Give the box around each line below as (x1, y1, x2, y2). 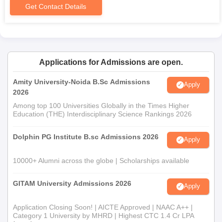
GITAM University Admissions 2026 (13, 179, 131, 187)
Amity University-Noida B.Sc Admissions (13, 77, 150, 86)
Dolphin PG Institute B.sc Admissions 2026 (13, 132, 159, 141)
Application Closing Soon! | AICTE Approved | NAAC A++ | (13, 203, 193, 211)
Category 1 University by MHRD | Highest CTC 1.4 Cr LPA (13, 211, 194, 220)
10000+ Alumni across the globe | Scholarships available (13, 156, 189, 165)
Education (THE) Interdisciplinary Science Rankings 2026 (13, 110, 192, 118)
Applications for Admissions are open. (39, 57, 183, 66)
